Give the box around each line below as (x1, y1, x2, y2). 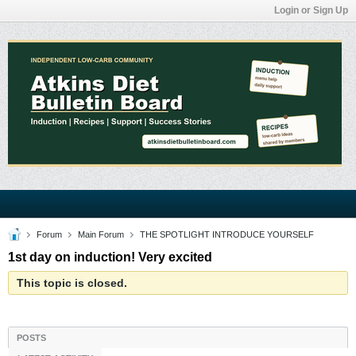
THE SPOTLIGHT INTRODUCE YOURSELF (140, 230, 314, 239)
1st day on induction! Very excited (8, 250, 212, 264)
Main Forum (78, 230, 124, 239)
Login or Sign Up (274, 5, 348, 16)
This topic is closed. (17, 277, 127, 289)
